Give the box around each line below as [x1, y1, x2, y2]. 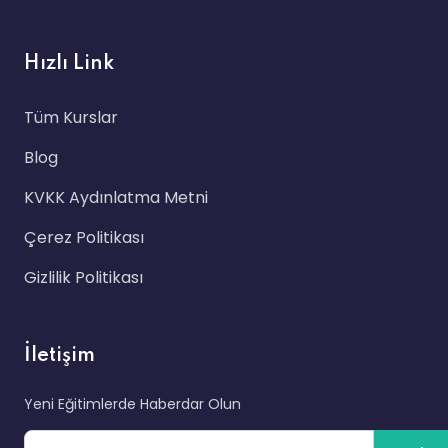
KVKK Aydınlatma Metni [24, 186, 208, 209]
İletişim [24, 346, 95, 366]
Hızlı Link [24, 54, 114, 74]
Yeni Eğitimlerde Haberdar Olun [24, 394, 241, 414]
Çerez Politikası [24, 226, 144, 249]
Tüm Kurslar [24, 106, 118, 129]
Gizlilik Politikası [24, 266, 143, 289]
